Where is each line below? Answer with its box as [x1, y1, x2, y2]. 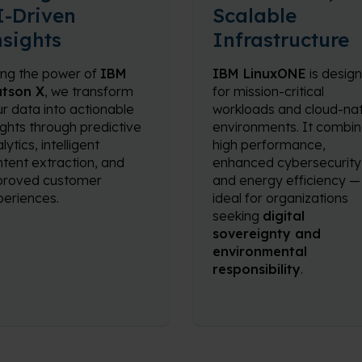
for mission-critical [213, 83, 324, 99]
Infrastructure [213, 27, 349, 52]
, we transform [44, 83, 133, 99]
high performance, [213, 137, 326, 153]
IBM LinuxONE [213, 65, 306, 82]
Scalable [213, 3, 297, 27]
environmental [213, 243, 307, 259]
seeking [213, 208, 263, 224]
